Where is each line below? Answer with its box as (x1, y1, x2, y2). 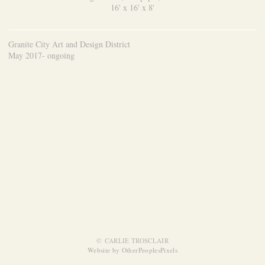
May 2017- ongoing (8, 49, 75, 61)
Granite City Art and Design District (8, 38, 130, 50)
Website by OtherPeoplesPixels (88, 245, 177, 255)
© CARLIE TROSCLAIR (96, 236, 169, 245)
